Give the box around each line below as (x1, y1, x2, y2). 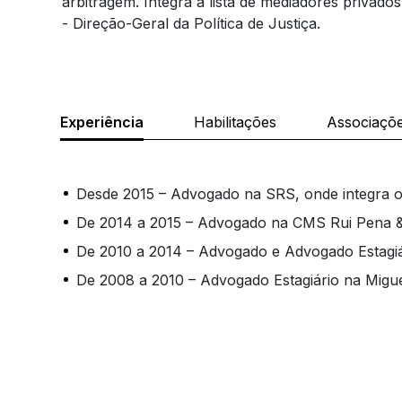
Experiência (60, 113, 144, 132)
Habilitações (194, 113, 277, 132)
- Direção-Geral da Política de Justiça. (62, 14, 321, 33)
